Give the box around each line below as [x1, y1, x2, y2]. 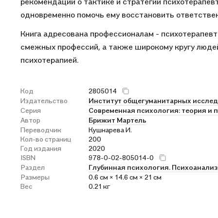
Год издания [20, 144, 61, 152]
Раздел [20, 163, 45, 171]
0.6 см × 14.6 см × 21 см [89, 173, 162, 181]
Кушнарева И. [89, 126, 132, 134]
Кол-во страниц [20, 135, 71, 143]
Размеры [20, 173, 50, 181]
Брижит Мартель [89, 116, 146, 124]
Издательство [20, 96, 68, 105]
